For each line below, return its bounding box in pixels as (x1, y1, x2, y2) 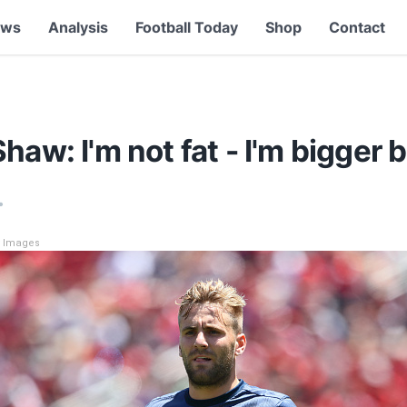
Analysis (47, 18, 108, 36)
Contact (328, 18, 385, 36)
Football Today (134, 18, 238, 36)
